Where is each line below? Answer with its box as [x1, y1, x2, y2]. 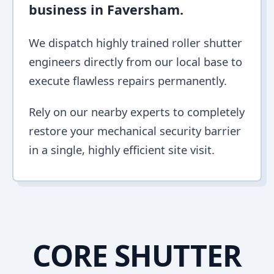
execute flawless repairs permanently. [29, 73, 227, 88]
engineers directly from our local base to [29, 54, 242, 69]
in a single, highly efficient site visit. [29, 142, 215, 157]
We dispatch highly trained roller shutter [29, 35, 242, 50]
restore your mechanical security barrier [29, 123, 241, 138]
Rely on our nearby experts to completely [29, 104, 245, 119]
